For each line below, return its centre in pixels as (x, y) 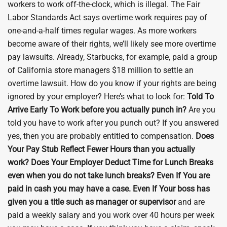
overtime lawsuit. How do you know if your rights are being (112, 83)
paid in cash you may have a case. (69, 188)
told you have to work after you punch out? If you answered (113, 123)
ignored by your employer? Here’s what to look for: (97, 96)
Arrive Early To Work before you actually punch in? (97, 109)
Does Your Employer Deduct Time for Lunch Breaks (122, 162)
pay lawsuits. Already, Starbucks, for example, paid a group (112, 57)
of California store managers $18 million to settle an (101, 70)
